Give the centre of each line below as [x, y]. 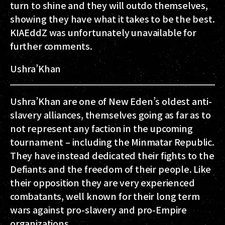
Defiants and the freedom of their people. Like [110, 168]
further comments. [51, 45]
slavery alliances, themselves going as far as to [110, 114]
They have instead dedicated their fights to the [112, 155]
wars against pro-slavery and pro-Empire [98, 209]
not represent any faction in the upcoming [101, 128]
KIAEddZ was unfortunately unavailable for [103, 32]
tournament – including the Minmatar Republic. [112, 141]
